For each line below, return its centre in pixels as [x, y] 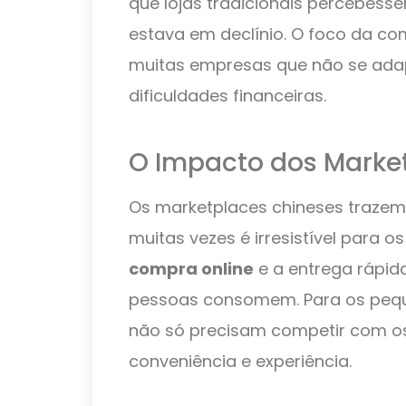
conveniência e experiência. [240, 362]
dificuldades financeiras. [227, 96]
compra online [191, 269]
